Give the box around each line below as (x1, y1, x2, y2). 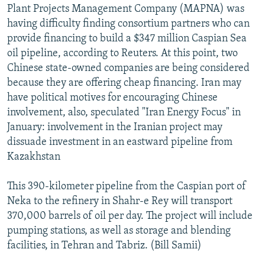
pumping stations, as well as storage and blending (7, 225, 231, 237)
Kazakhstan (7, 151, 60, 163)
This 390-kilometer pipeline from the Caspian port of (7, 180, 246, 192)
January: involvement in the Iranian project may (7, 121, 222, 133)
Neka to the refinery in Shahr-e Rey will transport (7, 195, 232, 207)
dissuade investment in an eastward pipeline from (7, 136, 232, 148)
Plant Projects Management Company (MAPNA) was (7, 3, 244, 15)
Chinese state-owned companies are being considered (7, 62, 250, 74)
